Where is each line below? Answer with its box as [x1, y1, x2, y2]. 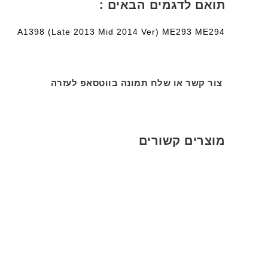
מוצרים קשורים [138, 134, 225, 148]
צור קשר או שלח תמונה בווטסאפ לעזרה [50, 78, 225, 89]
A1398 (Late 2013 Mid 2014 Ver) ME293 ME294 [17, 27, 225, 37]
